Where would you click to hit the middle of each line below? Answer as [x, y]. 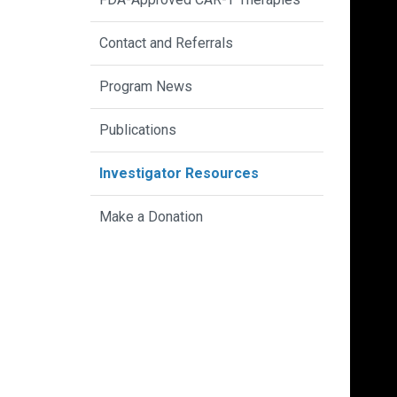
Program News [146, 87]
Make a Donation [151, 217]
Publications [138, 130]
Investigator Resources [179, 174]
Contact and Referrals [166, 43]
